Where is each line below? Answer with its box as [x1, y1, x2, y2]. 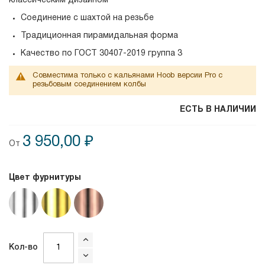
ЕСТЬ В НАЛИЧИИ [180, 106, 256, 114]
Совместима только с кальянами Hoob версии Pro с [33, 72, 222, 79]
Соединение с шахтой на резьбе [21, 14, 154, 22]
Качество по [21, 50, 75, 57]
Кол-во [9, 244, 38, 251]
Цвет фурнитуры [9, 174, 81, 182]
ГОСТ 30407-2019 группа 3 [75, 50, 182, 57]
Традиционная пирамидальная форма [21, 32, 178, 40]
